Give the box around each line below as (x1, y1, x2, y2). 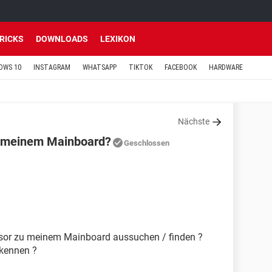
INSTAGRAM (33, 63, 70, 72)
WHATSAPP (83, 63, 117, 72)
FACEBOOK (165, 63, 197, 72)
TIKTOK (129, 63, 152, 72)
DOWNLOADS (36, 34, 88, 44)
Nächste (178, 117, 209, 126)
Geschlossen (124, 138, 169, 148)
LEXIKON (100, 34, 135, 44)
